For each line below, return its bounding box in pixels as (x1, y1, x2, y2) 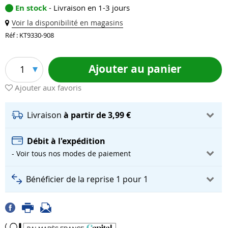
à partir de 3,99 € (64, 109, 131, 121)
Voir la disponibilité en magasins (12, 18, 123, 27)
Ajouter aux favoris (15, 82, 81, 93)
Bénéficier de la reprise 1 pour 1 (26, 173, 148, 185)
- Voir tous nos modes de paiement (12, 148, 131, 158)
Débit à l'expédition (27, 135, 105, 147)
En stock (15, 3, 49, 13)
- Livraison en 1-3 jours (49, 3, 130, 13)
